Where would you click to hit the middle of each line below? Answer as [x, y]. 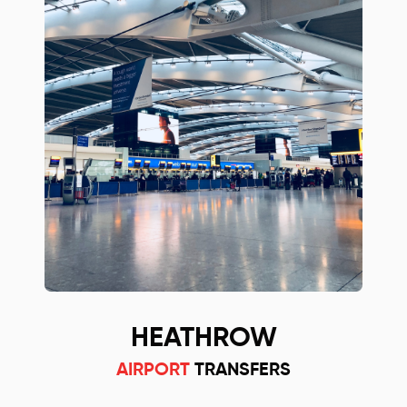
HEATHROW [203, 339]
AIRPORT [153, 371]
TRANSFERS [240, 371]
